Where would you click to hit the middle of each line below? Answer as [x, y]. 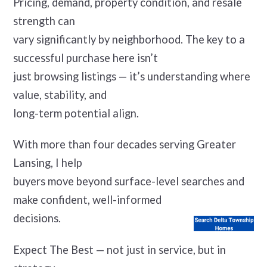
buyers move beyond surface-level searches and [128, 181]
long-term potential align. [76, 113]
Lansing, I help [47, 163]
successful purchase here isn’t [85, 58]
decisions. [37, 218]
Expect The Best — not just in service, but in [119, 250]
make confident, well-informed [110, 200]
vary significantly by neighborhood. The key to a [129, 39]
